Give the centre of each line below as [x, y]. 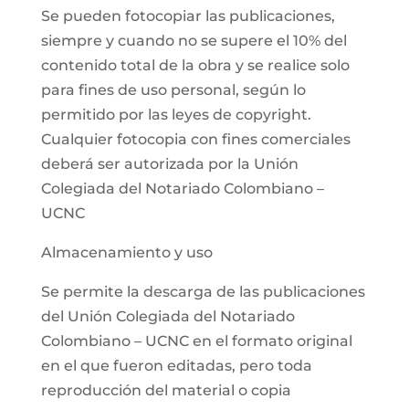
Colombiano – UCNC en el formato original [196, 341]
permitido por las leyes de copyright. [176, 115]
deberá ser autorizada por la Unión [169, 164]
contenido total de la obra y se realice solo [195, 65]
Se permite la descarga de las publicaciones [203, 292]
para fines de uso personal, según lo [173, 90]
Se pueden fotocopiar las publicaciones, [188, 16]
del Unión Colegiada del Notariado [168, 316]
